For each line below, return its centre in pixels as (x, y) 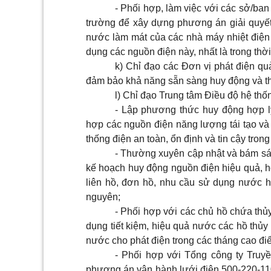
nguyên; (103, 197)
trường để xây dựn (127, 23)
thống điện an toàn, (128, 139)
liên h (98, 182)
